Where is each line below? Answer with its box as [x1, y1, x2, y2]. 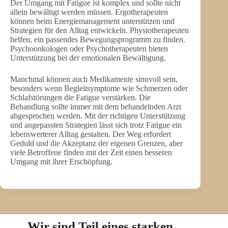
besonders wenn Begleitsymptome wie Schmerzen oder [10, 83, 188, 93]
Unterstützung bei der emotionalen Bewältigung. [10, 53, 166, 62]
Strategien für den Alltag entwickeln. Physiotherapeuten [10, 25, 189, 35]
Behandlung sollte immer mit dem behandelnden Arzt [10, 102, 181, 111]
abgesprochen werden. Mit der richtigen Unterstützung [10, 111, 185, 120]
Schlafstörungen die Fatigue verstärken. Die [10, 93, 151, 102]
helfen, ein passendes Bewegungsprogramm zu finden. [10, 35, 185, 44]
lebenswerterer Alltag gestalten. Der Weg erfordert [10, 129, 171, 138]
